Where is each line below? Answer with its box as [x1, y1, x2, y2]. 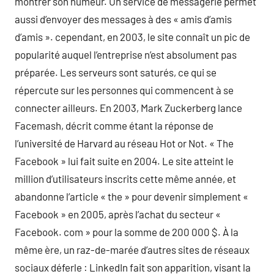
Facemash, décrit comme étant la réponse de [15, 119, 213, 131]
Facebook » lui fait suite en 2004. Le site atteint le [15, 154, 234, 167]
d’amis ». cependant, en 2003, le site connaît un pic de [15, 30, 250, 43]
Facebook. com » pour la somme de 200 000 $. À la [15, 225, 239, 238]
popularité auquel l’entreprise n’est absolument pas [15, 48, 237, 61]
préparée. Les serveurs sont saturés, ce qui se [15, 65, 217, 78]
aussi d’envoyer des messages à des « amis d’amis [15, 12, 232, 25]
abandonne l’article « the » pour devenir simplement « [15, 190, 248, 202]
